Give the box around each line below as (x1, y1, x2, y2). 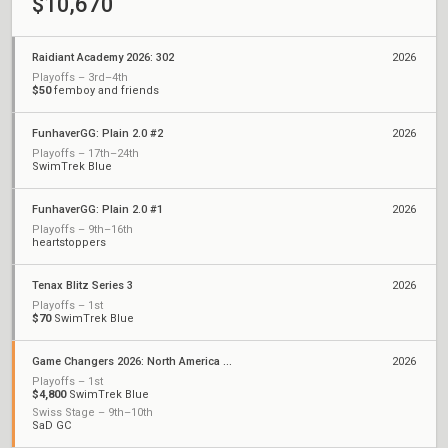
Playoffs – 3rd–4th (32, 71, 128, 84)
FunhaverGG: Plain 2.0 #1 (32, 203, 163, 216)
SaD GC (32, 419, 71, 432)
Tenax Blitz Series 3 (32, 279, 133, 292)
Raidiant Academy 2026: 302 (32, 51, 174, 64)
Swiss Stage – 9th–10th (32, 406, 153, 419)
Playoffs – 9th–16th (32, 223, 133, 236)
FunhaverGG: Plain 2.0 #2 (32, 127, 163, 140)
